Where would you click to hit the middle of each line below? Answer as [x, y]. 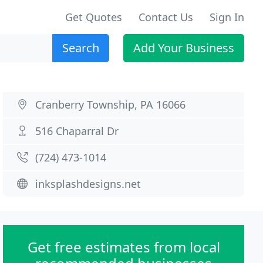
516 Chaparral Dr [77, 131]
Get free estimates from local [124, 247]
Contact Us [166, 17]
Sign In [227, 17]
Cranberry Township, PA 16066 [111, 104]
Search [81, 48]
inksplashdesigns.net [88, 184]
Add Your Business [184, 48]
